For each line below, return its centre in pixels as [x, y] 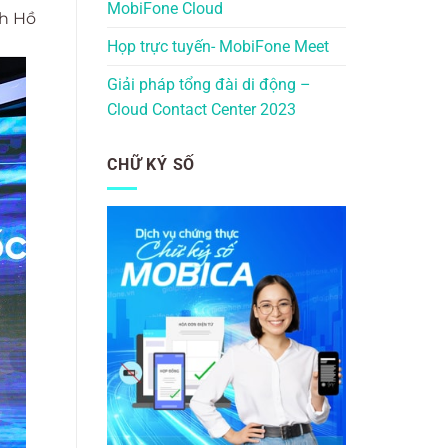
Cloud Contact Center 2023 [201, 109]
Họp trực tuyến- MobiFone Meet [218, 46]
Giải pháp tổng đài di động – [209, 84]
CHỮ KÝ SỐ [151, 164]
